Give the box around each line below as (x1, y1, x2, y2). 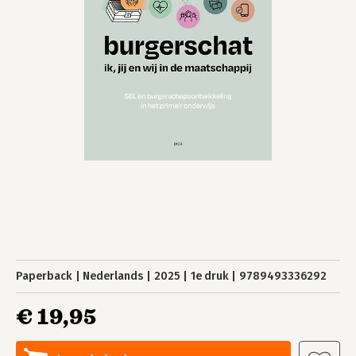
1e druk (190, 269, 229, 283)
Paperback (16, 269, 72, 283)
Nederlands (83, 269, 144, 283)
